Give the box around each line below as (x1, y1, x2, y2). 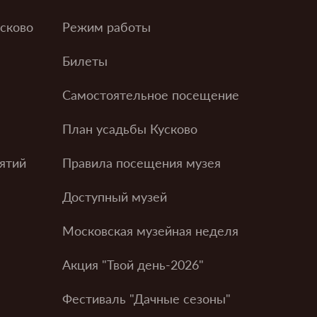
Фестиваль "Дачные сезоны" (62, 290, 231, 306)
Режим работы (62, 18, 151, 35)
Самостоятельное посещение (62, 86, 239, 103)
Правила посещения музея (62, 154, 221, 171)
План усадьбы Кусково (62, 120, 197, 137)
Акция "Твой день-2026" (62, 256, 204, 272)
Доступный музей (62, 188, 167, 204)
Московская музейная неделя (62, 222, 238, 238)
